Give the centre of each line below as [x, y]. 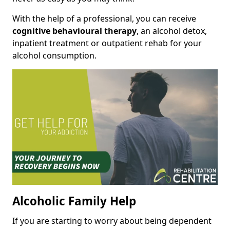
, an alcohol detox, [172, 31]
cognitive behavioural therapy [74, 31]
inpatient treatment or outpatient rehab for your [107, 43]
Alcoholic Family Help [74, 201]
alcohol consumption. [54, 56]
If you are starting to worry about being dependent [112, 221]
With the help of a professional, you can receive [104, 19]
